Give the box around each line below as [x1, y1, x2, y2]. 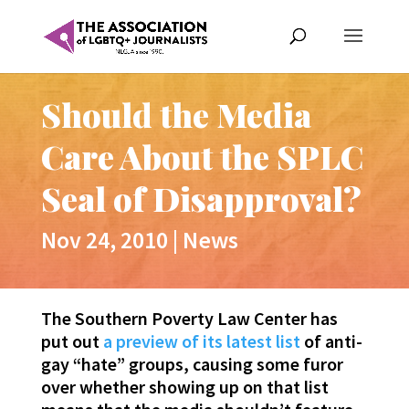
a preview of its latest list [102, 330, 300, 353]
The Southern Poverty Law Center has [40, 307, 338, 330]
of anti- [299, 330, 362, 353]
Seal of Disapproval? [40, 176, 362, 221]
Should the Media [40, 92, 311, 137]
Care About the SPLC [40, 134, 363, 179]
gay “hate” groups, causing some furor [40, 352, 343, 376]
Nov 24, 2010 [40, 225, 168, 256]
